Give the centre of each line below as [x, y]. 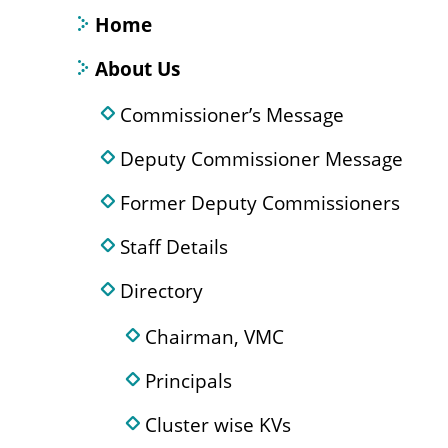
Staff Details [174, 246]
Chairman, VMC [214, 336]
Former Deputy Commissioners [260, 202]
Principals [188, 380]
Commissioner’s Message [232, 114]
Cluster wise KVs [218, 424]
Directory [161, 290]
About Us [137, 68]
